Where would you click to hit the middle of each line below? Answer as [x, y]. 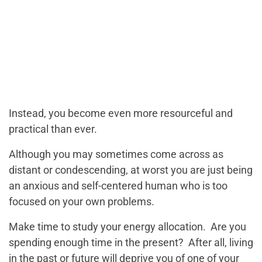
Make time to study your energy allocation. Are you [127, 227]
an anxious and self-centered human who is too [118, 186]
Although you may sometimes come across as [116, 154]
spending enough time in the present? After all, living [131, 242]
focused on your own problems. [82, 201]
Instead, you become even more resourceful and [121, 113]
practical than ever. [53, 129]
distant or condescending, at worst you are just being [131, 170]
